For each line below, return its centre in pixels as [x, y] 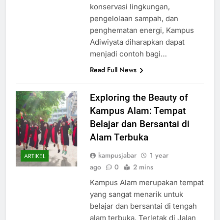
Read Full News [113, 79]
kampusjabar [117, 164]
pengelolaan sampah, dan [134, 27]
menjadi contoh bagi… [128, 63]
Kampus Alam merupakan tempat [147, 192]
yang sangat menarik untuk [136, 203]
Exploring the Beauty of [139, 107]
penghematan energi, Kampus [142, 39]
